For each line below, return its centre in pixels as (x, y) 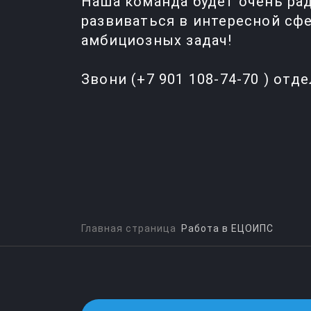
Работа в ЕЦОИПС (227, 228)
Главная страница (129, 228)
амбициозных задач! (157, 40)
